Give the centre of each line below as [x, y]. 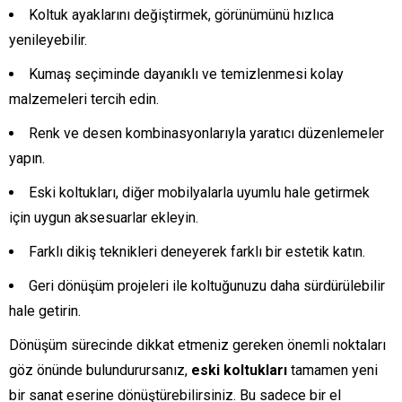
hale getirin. [45, 311]
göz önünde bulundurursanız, [100, 371]
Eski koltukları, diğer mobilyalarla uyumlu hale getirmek [199, 193]
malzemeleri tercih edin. [84, 100]
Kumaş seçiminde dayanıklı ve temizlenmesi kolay [186, 74]
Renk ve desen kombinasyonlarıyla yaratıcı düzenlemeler [206, 134]
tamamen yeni [332, 371]
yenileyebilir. [48, 40]
